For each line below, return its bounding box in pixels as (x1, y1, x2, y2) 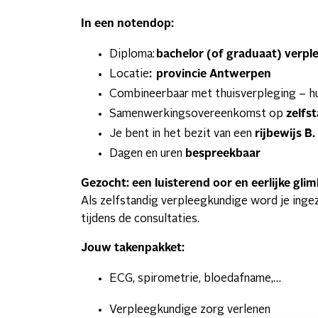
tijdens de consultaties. (81, 213, 202, 225)
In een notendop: (81, 18, 174, 30)
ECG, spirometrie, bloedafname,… (109, 273, 281, 285)
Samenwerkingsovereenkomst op (109, 108, 286, 120)
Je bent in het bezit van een (109, 128, 255, 140)
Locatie (109, 68, 149, 80)
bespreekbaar (185, 148, 261, 160)
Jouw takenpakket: (81, 242, 185, 254)
